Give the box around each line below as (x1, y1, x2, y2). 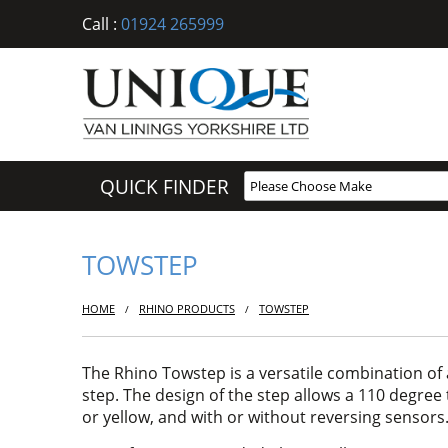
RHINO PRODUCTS (139, 301, 235, 317)
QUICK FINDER (99, 172, 229, 200)
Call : (82, 13, 117, 35)
